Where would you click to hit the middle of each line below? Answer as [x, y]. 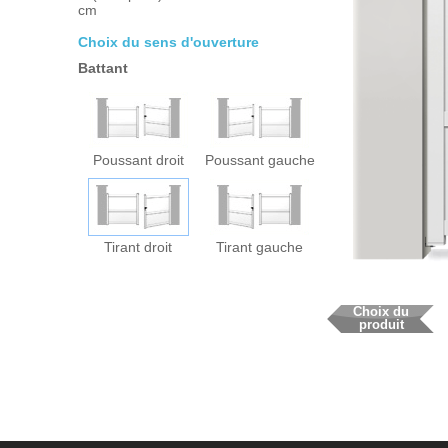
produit [381, 325]
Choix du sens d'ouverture [173, 41]
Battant [107, 67]
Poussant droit [138, 159]
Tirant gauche [260, 246]
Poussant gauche [259, 159]
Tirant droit [138, 246]
